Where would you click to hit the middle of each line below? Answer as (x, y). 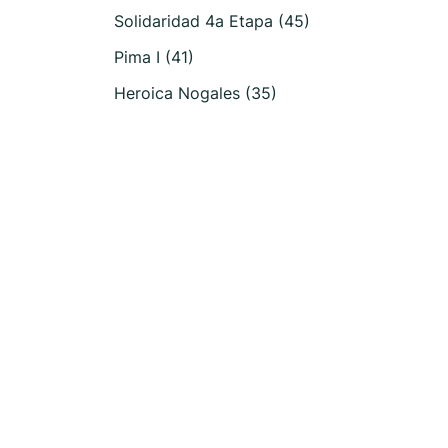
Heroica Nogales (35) (195, 93)
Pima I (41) (154, 57)
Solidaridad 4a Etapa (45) (212, 21)
